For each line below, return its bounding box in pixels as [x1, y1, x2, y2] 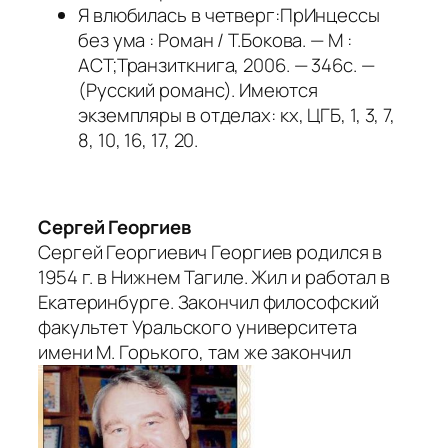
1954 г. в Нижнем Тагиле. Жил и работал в [38, 263, 390, 290]
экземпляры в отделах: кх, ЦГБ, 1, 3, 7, [78, 101, 396, 128]
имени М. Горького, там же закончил [38, 338, 351, 365]
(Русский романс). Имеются [78, 76, 318, 103]
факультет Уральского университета [38, 313, 357, 340]
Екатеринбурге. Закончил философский [38, 288, 379, 315]
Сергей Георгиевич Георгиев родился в [38, 238, 383, 265]
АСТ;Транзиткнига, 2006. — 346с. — [78, 51, 375, 78]
